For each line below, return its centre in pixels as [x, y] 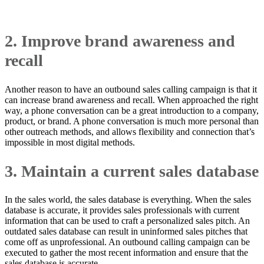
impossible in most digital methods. [70, 142]
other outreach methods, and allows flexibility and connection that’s [130, 131]
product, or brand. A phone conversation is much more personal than [132, 121]
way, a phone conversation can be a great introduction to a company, [132, 110]
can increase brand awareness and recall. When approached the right [131, 100]
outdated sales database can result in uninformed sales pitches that [126, 232]
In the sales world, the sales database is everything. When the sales [128, 200]
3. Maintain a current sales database [132, 171]
